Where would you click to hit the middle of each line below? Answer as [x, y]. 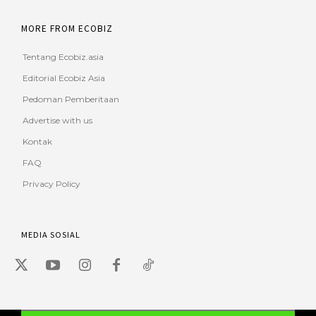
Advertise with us [57, 120]
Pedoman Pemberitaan [71, 99]
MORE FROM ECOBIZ [67, 28]
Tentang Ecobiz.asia [63, 56]
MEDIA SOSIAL [51, 234]
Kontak [37, 141]
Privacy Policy [51, 183]
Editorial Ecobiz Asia [64, 78]
